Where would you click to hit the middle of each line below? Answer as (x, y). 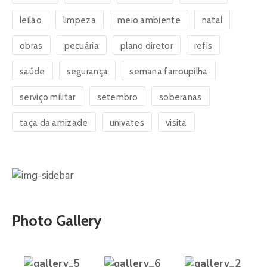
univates (127, 122)
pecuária (81, 46)
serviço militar (48, 97)
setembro (117, 97)
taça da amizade (54, 122)
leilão (31, 20)
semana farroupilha (169, 71)
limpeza (79, 20)
